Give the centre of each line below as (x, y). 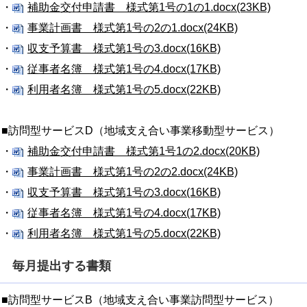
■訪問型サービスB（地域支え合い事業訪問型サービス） (140, 300)
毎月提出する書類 (62, 266)
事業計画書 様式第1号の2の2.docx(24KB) (133, 172)
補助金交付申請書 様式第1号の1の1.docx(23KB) (149, 7)
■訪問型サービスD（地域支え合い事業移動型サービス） (140, 131)
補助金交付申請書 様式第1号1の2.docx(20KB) (144, 151)
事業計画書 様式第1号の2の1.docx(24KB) (133, 28)
